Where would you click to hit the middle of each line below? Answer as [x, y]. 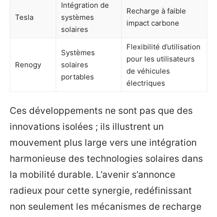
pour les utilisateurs [161, 59]
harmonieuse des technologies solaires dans [106, 159]
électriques [146, 83]
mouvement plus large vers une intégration [103, 143]
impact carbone [153, 23]
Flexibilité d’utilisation [163, 46]
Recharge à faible [156, 11]
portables [77, 77]
